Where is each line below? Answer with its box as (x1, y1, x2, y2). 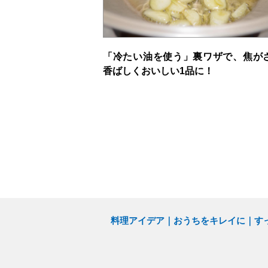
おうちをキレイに (173, 215, 245, 226)
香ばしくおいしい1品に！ (103, 66, 214, 77)
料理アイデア (110, 215, 165, 226)
